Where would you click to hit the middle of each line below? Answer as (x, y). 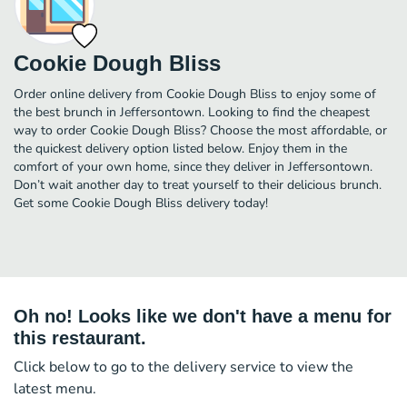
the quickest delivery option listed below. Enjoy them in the (180, 148)
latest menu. (55, 388)
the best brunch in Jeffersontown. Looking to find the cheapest (192, 112)
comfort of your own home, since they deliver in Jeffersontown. (193, 166)
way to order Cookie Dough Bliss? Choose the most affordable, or (200, 130)
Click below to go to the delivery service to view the (184, 367)
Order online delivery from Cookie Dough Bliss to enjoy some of (195, 94)
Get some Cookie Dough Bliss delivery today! (141, 203)
